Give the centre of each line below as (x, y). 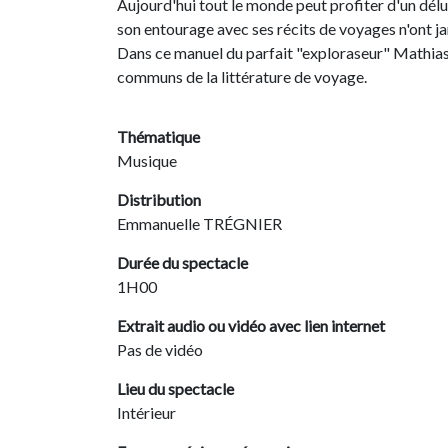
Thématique (158, 136)
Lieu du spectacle (175, 388)
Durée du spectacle (182, 262)
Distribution (159, 199)
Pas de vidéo (160, 349)
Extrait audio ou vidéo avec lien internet (251, 325)
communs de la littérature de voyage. (242, 76)
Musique (147, 160)
